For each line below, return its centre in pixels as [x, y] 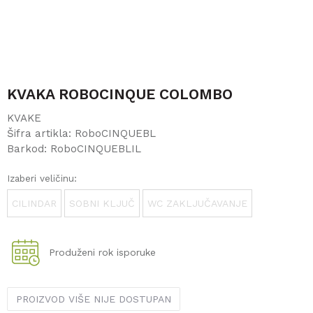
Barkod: [29, 149]
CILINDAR [34, 203]
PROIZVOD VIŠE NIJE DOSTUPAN [94, 299]
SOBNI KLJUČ [102, 203]
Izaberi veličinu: [42, 178]
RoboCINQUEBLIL [96, 149]
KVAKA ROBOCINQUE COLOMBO [120, 94]
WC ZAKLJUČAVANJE [197, 203]
